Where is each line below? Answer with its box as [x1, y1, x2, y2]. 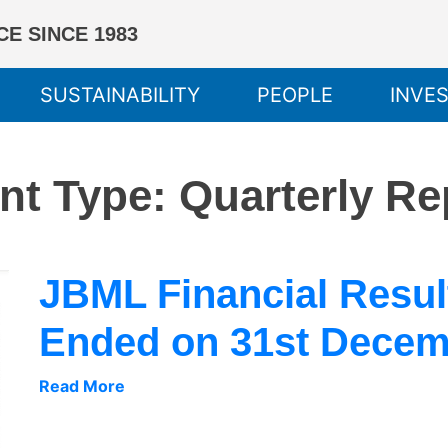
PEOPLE [257, 82, 334, 107]
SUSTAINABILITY [40, 82, 201, 107]
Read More [38, 375, 125, 396]
